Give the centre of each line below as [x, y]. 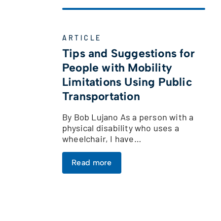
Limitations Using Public [127, 82]
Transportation [101, 96]
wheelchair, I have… [102, 138]
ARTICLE [82, 37]
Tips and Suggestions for [129, 53]
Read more [92, 162]
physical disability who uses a [121, 128]
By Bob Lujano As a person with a [128, 117]
